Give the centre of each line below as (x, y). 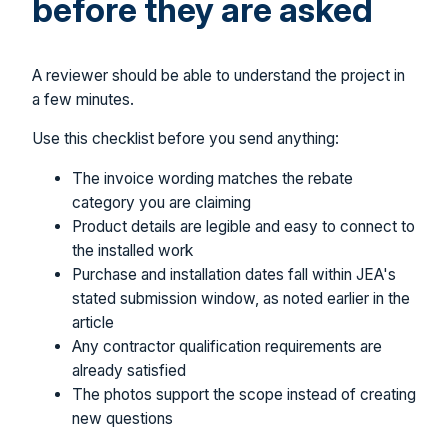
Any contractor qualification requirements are (227, 346)
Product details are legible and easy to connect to (243, 226)
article (93, 322)
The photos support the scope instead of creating (244, 394)
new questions (122, 418)
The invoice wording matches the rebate (212, 178)
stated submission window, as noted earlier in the (241, 298)
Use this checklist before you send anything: (185, 139)
